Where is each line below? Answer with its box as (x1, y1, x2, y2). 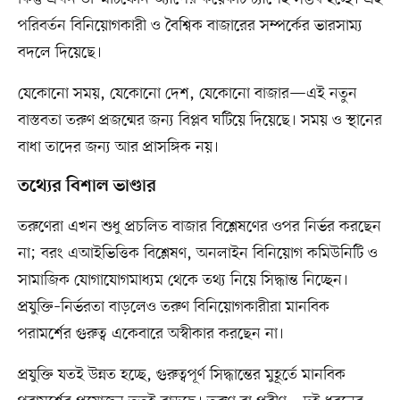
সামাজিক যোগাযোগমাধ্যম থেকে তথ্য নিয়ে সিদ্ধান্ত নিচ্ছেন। (17, 270, 348, 292)
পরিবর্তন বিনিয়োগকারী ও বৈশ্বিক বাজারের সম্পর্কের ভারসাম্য (17, 15, 362, 37)
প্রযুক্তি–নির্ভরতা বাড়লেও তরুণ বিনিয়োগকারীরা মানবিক (17, 296, 329, 319)
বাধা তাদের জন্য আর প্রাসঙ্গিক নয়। (17, 137, 219, 159)
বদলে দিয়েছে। (17, 42, 102, 64)
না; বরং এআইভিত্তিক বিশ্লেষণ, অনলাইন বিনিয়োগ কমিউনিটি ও (17, 243, 378, 265)
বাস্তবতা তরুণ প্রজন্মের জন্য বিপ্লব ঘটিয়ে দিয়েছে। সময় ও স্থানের (17, 110, 382, 132)
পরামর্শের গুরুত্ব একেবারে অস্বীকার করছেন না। (17, 323, 284, 346)
